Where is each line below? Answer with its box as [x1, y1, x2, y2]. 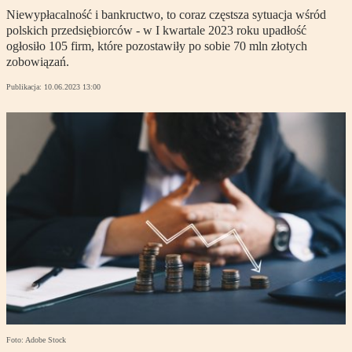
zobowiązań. [6, 55, 69, 69]
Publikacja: [6, 82, 44, 92]
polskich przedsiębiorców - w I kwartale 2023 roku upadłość [6, 24, 306, 38]
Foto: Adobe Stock [6, 335, 66, 345]
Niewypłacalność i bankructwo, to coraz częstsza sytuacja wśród [6, 8, 326, 22]
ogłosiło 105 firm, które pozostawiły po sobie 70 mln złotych [6, 39, 307, 53]
